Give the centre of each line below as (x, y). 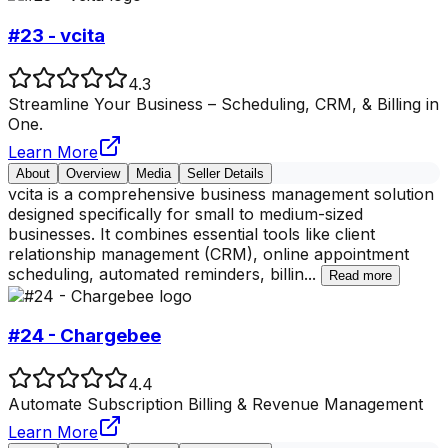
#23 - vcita (56, 35)
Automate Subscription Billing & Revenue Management (215, 404)
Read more (360, 275)
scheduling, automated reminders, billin (156, 273)
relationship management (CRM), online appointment (208, 253)
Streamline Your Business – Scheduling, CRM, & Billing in (223, 103)
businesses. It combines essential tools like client (191, 233)
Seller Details (225, 173)
